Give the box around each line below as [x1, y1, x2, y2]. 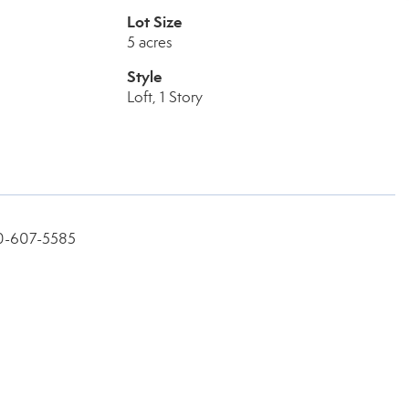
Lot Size [126, 12, 182, 32]
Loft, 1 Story [126, 88, 203, 107]
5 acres [126, 33, 173, 52]
